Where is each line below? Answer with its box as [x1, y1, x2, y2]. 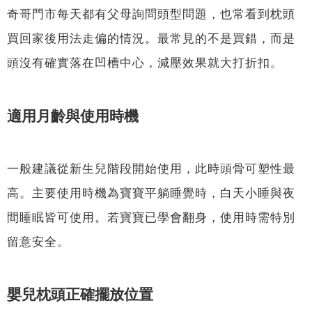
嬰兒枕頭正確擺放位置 [7, 286, 153, 304]
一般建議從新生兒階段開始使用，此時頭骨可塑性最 [7, 161, 295, 175]
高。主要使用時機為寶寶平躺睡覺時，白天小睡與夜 [7, 185, 295, 200]
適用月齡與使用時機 [7, 107, 139, 125]
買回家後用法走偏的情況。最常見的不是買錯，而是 [7, 31, 295, 46]
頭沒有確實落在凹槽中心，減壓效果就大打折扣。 [7, 56, 283, 70]
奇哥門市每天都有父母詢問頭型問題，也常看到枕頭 [7, 7, 295, 22]
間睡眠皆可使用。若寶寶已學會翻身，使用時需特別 [7, 210, 295, 224]
